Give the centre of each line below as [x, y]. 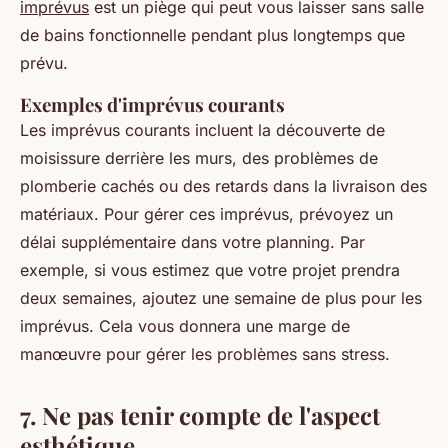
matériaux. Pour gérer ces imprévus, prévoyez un [206, 214]
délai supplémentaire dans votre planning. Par [192, 242]
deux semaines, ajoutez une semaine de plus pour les [221, 298]
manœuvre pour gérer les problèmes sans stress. [205, 354]
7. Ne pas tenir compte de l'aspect [200, 415]
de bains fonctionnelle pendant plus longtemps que [212, 35]
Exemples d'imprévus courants [152, 104]
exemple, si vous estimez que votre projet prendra [210, 270]
